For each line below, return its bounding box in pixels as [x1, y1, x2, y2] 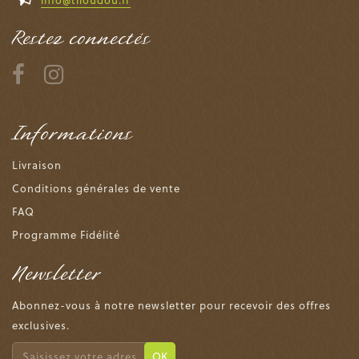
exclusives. [12, 317, 70, 333]
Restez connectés [12, 25, 151, 51]
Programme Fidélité [12, 226, 120, 242]
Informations [12, 120, 133, 147]
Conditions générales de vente [12, 179, 180, 196]
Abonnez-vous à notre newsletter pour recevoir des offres [12, 296, 331, 313]
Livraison [12, 156, 62, 172]
